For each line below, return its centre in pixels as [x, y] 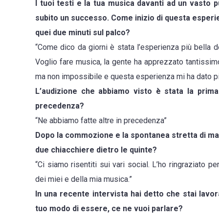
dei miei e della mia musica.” [84, 179]
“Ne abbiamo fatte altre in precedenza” [101, 121]
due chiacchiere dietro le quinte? [96, 150]
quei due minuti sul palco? [83, 33]
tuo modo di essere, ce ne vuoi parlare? [109, 209]
